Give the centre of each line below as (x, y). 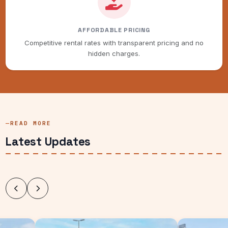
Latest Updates (48, 142)
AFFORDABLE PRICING (114, 30)
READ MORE (31, 123)
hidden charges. (114, 53)
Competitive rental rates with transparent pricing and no (114, 42)
